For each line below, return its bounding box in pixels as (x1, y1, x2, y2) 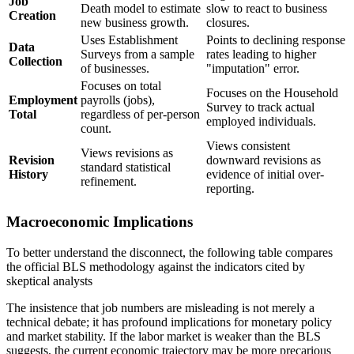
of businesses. (81, 62, 149, 76)
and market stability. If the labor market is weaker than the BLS (6, 329, 321, 343)
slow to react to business (206, 2, 327, 16)
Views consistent (206, 139, 290, 153)
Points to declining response (206, 33, 345, 47)
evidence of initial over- (206, 168, 324, 182)
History (9, 168, 48, 182)
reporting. (206, 182, 254, 196)
